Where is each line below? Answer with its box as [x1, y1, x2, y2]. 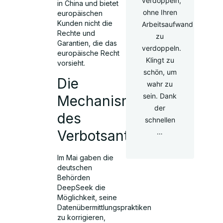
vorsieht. [57, 58, 86, 67]
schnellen [144, 115, 175, 124]
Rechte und [57, 28, 96, 37]
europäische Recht [57, 48, 120, 57]
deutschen [57, 163, 93, 172]
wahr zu [147, 80, 173, 88]
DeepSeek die [57, 183, 106, 192]
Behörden [57, 173, 91, 182]
